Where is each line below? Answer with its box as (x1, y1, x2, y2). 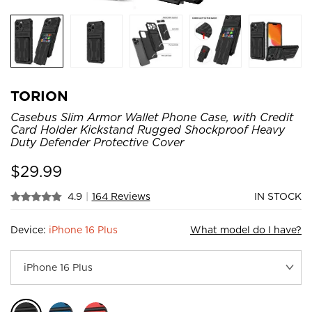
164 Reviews (91, 190, 150, 202)
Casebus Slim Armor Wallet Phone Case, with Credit (10, 110, 293, 124)
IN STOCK (254, 190, 302, 202)
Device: (10, 224, 49, 235)
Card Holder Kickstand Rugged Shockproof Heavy (10, 123, 285, 136)
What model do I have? (190, 224, 302, 235)
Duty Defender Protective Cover (10, 135, 184, 149)
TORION (10, 87, 68, 104)
